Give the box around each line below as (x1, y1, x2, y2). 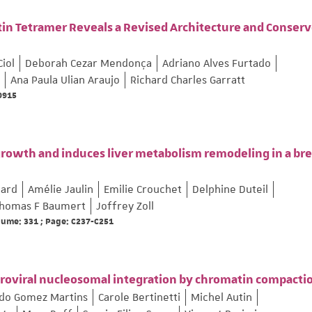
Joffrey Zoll (96, 199, 154, 214)
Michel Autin (191, 290, 252, 305)
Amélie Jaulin (28, 182, 93, 197)
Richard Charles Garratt (130, 73, 245, 88)
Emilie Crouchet (104, 182, 182, 197)
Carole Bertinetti (98, 290, 180, 305)
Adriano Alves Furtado (162, 56, 271, 71)
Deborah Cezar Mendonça (25, 56, 152, 71)
